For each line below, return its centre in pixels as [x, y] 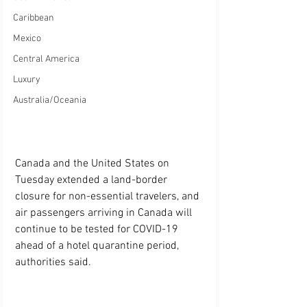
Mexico [27, 39]
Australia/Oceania [50, 100]
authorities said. [53, 263]
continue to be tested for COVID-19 [98, 230]
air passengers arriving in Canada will [105, 213]
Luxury [27, 80]
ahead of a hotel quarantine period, [98, 246]
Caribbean [34, 18]
